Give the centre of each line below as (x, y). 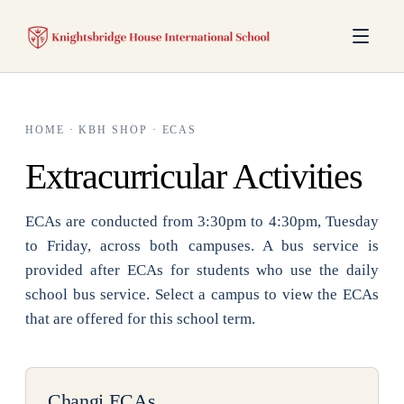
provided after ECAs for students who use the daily (202, 270)
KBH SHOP (113, 130)
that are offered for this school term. (140, 319)
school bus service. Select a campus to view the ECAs (202, 294)
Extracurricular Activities (194, 176)
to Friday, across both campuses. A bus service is (202, 246)
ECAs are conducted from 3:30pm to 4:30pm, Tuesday (202, 221)
